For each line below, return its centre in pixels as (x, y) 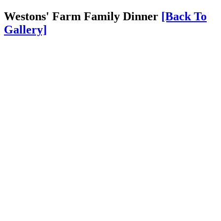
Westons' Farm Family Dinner (81, 16)
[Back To (184, 16)
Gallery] (25, 29)
